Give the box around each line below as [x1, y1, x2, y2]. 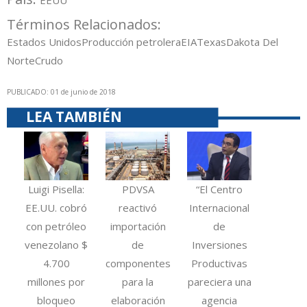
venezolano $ [25, 238, 88, 252]
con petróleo [26, 219, 87, 234]
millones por [27, 275, 86, 289]
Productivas [191, 256, 248, 271]
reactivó [119, 201, 158, 215]
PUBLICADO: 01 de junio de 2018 [7, 87, 116, 97]
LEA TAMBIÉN [26, 107, 122, 127]
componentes [106, 256, 171, 271]
